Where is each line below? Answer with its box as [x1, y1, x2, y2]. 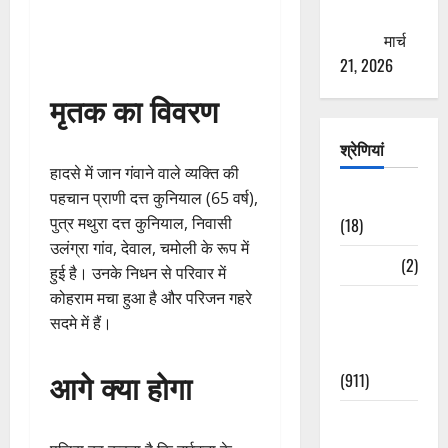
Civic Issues [339, 292, 417, 317]
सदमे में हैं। [50, 312, 112, 335]
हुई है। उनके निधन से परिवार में [50, 262, 226, 285]
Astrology [339, 187, 403, 212]
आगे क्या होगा [50, 364, 192, 410]
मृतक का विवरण [50, 87, 218, 133]
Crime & [339, 407, 392, 432]
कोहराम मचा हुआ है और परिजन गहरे [50, 287, 252, 310]
